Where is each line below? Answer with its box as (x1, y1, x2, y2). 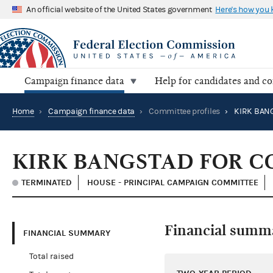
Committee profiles (149, 107, 220, 117)
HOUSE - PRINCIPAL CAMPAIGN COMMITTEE (87, 177, 258, 188)
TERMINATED (21, 177, 72, 188)
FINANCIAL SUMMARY (23, 227, 110, 238)
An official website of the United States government (26, 4, 212, 15)
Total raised (29, 252, 74, 262)
